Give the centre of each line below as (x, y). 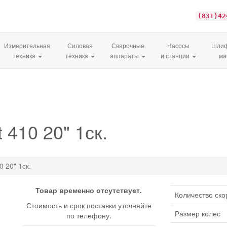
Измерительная (27, 46)
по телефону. (89, 216)
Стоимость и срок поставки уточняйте (89, 205)
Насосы (178, 46)
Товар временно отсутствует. (89, 190)
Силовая (80, 46)
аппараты (125, 56)
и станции (176, 56)
